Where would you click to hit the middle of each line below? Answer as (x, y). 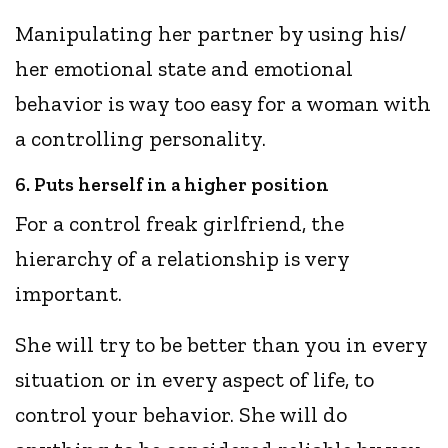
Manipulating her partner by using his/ (211, 34)
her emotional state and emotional (184, 69)
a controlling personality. (143, 139)
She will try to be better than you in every (221, 345)
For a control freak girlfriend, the (180, 224)
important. (71, 294)
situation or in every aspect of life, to (195, 380)
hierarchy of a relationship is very (182, 259)
